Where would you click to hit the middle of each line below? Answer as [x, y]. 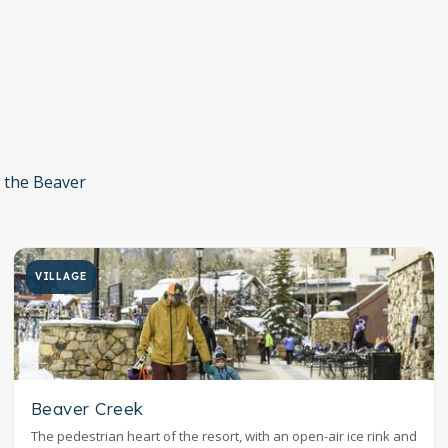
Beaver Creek [87, 409]
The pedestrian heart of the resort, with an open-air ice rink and [223, 436]
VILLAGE [60, 277]
